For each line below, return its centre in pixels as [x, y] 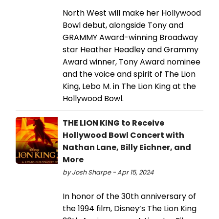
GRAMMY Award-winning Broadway [130, 38]
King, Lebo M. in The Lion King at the [129, 87]
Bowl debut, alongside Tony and [123, 25]
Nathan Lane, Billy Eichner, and [127, 148]
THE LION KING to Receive [113, 123]
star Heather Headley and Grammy [131, 50]
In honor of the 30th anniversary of [129, 197]
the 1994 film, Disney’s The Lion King [130, 209]
